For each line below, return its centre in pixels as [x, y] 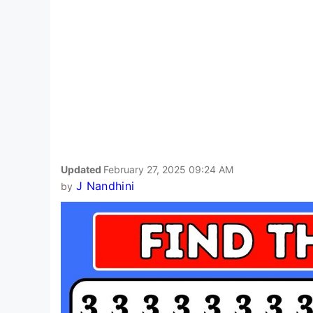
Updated [82, 169]
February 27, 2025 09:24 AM [168, 169]
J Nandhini [105, 185]
